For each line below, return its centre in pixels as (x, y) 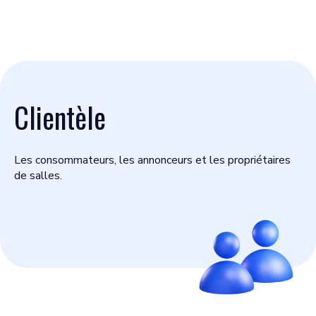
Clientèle (60, 117)
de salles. (38, 176)
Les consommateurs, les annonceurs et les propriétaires (152, 160)
